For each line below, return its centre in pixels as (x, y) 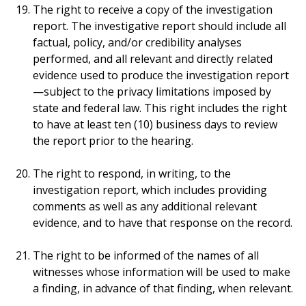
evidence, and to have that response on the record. (163, 223)
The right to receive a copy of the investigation (153, 10)
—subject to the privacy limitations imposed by (152, 92)
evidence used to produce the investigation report (161, 75)
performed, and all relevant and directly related (153, 59)
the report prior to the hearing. (113, 141)
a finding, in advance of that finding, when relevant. (163, 288)
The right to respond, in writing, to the (132, 173)
